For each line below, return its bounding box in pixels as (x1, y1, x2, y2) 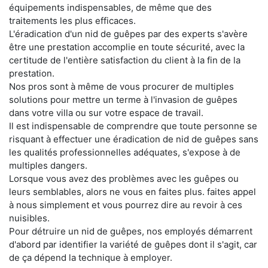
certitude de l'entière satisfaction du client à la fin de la (9, 54, 240, 66)
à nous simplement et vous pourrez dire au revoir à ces (9, 199, 242, 211)
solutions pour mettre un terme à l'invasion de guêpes (9, 94, 237, 106)
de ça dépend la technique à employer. (9, 252, 172, 264)
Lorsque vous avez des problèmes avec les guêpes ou (9, 173, 239, 185)
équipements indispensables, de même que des (9, 2, 212, 14)
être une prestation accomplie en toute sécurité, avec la (9, 41, 245, 53)
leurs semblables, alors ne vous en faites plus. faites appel (9, 186, 256, 198)
